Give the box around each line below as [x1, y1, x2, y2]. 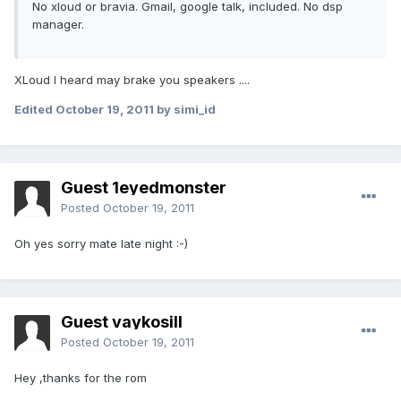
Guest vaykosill [61, 312, 183, 332]
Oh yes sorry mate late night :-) [14, 236, 188, 252]
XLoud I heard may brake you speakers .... [14, 73, 250, 88]
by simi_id [154, 102, 216, 117]
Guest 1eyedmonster [61, 178, 226, 198]
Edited [14, 102, 55, 117]
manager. [32, 17, 84, 32]
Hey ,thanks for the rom [14, 371, 147, 386]
